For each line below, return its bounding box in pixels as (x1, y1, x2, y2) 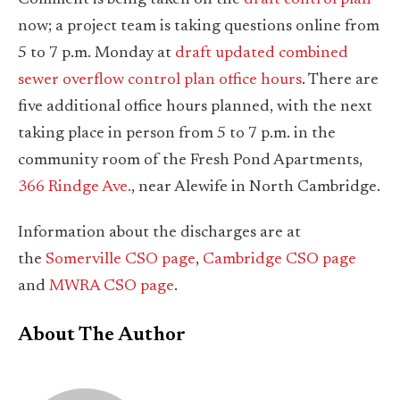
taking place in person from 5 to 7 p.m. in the (18, 125, 336, 142)
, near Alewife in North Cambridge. (131, 179, 380, 196)
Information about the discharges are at (18, 225, 301, 242)
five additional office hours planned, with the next (18, 98, 372, 115)
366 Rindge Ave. (18, 179, 131, 196)
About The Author (18, 325, 186, 346)
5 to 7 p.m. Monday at (18, 45, 175, 62)
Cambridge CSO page (203, 252, 356, 269)
